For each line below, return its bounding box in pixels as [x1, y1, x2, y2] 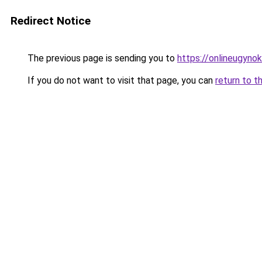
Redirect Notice [11, 14, 91, 27]
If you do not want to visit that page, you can [25, 75, 215, 86]
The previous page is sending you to [25, 53, 177, 64]
